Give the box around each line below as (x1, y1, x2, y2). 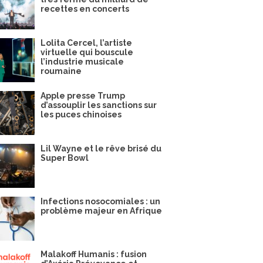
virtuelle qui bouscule (41, 48, 133, 57)
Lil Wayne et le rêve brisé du (41, 144, 161, 153)
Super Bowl (41, 153, 89, 163)
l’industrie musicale (41, 57, 124, 66)
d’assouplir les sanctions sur (41, 100, 157, 110)
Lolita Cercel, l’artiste (41, 38, 132, 48)
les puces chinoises (41, 110, 122, 119)
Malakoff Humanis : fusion (41, 249, 147, 259)
